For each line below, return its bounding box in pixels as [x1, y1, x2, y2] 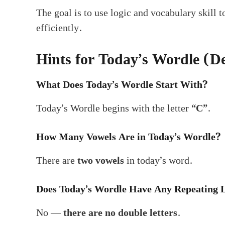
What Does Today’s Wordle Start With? [36, 76, 207, 93]
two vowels [77, 152, 124, 169]
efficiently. [36, 20, 82, 36]
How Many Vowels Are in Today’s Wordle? [36, 129, 220, 145]
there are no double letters [63, 204, 177, 221]
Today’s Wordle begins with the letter [36, 100, 191, 117]
